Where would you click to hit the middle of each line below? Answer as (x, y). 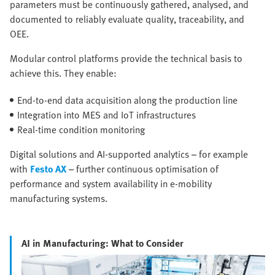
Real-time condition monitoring (81, 130)
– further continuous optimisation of (142, 169)
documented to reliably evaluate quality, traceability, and (127, 19)
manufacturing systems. (59, 199)
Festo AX (48, 169)
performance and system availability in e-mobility (111, 184)
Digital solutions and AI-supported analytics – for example (129, 154)
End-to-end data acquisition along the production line (127, 100)
